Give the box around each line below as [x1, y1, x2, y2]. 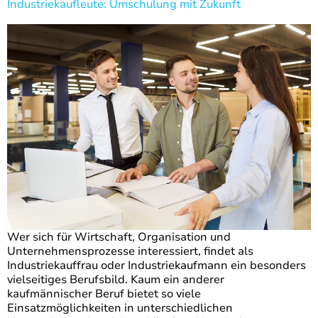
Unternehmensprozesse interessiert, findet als [7, 243, 253, 260]
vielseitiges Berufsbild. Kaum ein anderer [7, 272, 224, 288]
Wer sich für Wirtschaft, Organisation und [7, 229, 231, 246]
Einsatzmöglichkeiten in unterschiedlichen [7, 300, 233, 317]
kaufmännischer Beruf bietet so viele [7, 286, 201, 302]
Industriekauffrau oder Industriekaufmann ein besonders [7, 258, 306, 274]
